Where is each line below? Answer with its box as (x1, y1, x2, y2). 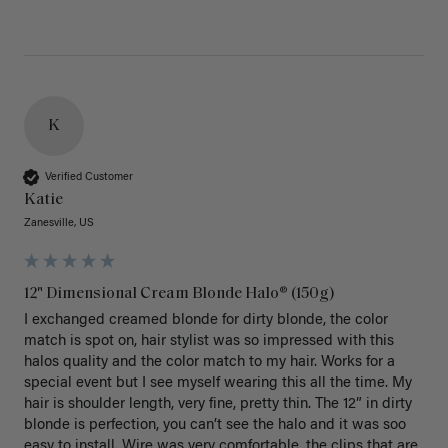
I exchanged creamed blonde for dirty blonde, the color (24, 313, 388, 329)
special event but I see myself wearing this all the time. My (24, 376, 412, 392)
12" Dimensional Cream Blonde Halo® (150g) (24, 286, 335, 303)
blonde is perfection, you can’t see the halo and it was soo (24, 418, 406, 434)
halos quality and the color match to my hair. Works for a (24, 355, 395, 371)
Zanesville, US (24, 218, 94, 230)
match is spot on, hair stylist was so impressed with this (24, 334, 394, 350)
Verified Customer (45, 171, 133, 183)
